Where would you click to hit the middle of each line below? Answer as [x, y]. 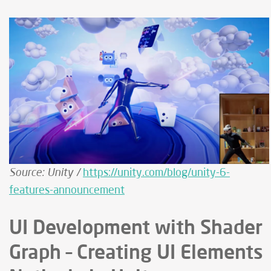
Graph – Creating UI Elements [136, 252]
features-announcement [67, 191]
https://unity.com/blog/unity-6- [156, 173]
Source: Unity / [46, 172]
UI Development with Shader [136, 227]
